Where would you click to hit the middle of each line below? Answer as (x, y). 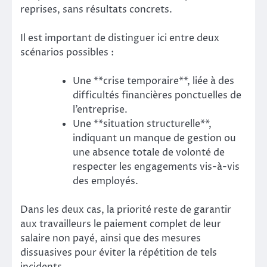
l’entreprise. (100, 110)
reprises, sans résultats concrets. (96, 9)
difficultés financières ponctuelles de (157, 96)
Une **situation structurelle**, (142, 124)
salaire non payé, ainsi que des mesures (111, 239)
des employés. (105, 181)
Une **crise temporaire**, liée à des (153, 81)
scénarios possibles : (67, 52)
